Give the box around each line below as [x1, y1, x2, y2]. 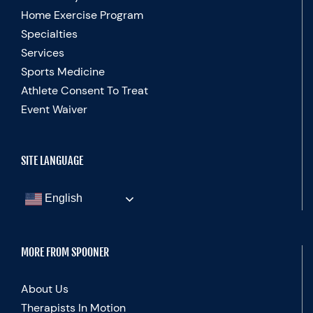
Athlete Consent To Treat [21, 83, 148, 99]
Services [21, 45, 64, 61]
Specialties [21, 27, 78, 42]
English [42, 192, 82, 205]
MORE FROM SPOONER [21, 245, 109, 260]
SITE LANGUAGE [21, 154, 83, 168]
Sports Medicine [21, 64, 105, 80]
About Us [21, 282, 68, 297]
